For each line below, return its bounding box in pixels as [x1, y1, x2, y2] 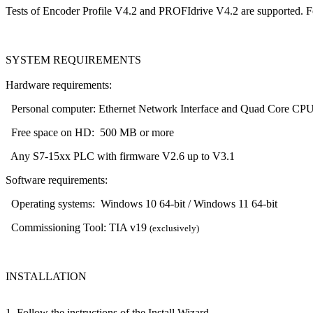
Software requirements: [6, 173, 108, 186]
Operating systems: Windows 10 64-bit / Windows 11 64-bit [6, 197, 277, 210]
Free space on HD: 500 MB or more [6, 126, 174, 138]
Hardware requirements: [6, 78, 112, 91]
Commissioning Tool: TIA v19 [6, 221, 150, 233]
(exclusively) [150, 222, 199, 233]
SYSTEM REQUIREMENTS [6, 53, 141, 66]
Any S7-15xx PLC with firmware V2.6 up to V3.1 [6, 150, 235, 162]
